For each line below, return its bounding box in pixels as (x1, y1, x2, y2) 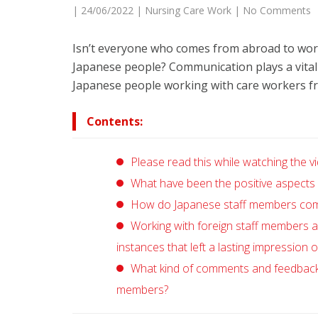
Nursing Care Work (145, 4, 231, 18)
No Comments (243, 4, 311, 18)
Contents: (87, 114, 143, 130)
